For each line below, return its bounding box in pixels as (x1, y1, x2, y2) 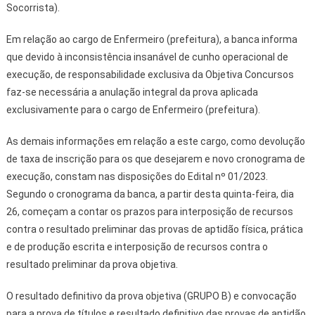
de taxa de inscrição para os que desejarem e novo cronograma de (6, 153, 305, 165)
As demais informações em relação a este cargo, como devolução (6, 136, 305, 148)
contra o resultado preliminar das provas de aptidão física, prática (6, 224, 303, 236)
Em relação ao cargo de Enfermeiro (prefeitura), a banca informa (6, 34, 297, 46)
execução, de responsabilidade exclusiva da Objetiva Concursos (6, 69, 294, 81)
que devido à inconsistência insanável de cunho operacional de (6, 51, 288, 63)
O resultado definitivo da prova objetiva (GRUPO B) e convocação (6, 290, 297, 302)
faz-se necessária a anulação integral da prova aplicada (6, 86, 258, 98)
